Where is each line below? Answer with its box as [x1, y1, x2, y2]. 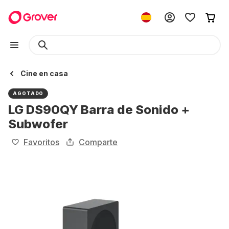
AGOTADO [13, 90, 44, 96]
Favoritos [24, 137, 59, 147]
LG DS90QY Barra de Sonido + [8, 102, 190, 117]
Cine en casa [20, 69, 68, 78]
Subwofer [8, 117, 68, 131]
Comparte [79, 137, 118, 147]
